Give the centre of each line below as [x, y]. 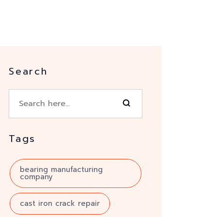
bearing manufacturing [61, 170]
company [36, 177]
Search [28, 71]
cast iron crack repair [60, 203]
